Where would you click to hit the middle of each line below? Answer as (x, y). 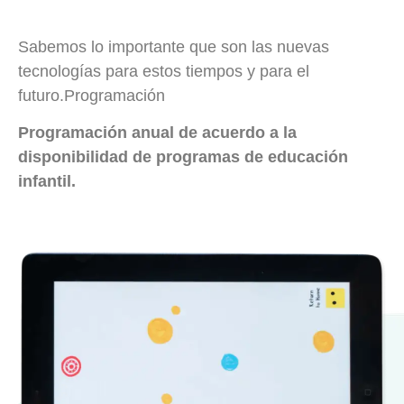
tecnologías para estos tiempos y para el (164, 71)
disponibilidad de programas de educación (183, 157)
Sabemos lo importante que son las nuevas (174, 46)
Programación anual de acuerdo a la (157, 133)
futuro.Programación (92, 95)
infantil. (47, 182)
